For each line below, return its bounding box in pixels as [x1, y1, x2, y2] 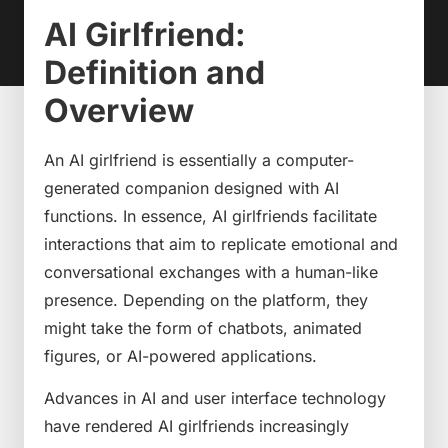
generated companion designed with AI [44, 177, 339, 198]
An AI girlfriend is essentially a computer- [44, 149, 354, 170]
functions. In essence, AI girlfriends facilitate [44, 205, 377, 226]
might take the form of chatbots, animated [44, 317, 362, 338]
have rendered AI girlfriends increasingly [44, 416, 349, 437]
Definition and [44, 52, 265, 92]
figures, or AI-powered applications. [44, 345, 317, 366]
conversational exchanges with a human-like [44, 261, 378, 282]
